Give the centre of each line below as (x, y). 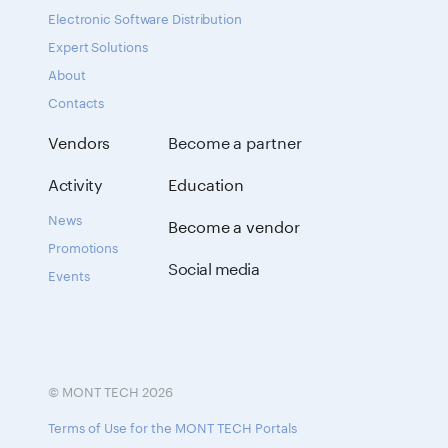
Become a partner (235, 140)
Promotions (83, 246)
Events (69, 274)
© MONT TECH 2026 (110, 390)
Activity (75, 182)
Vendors (79, 140)
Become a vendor (234, 224)
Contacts (76, 101)
